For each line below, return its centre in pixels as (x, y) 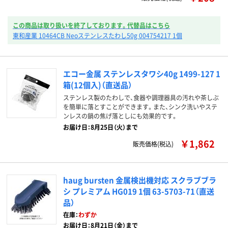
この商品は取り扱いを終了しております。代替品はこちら (91, 25)
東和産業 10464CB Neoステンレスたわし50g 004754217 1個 (97, 35)
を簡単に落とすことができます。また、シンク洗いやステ (140, 107)
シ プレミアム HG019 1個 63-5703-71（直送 (139, 191)
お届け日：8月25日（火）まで (101, 127)
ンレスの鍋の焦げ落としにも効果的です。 (120, 116)
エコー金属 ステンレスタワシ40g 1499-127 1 (142, 74)
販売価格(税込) (153, 144)
